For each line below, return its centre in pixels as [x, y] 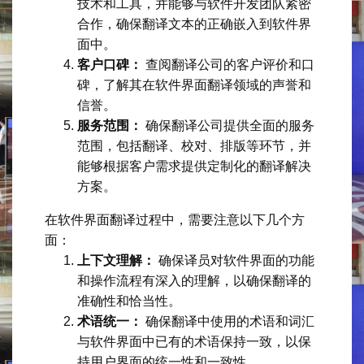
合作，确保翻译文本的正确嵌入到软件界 [194, 24]
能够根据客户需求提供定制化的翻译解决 [194, 166]
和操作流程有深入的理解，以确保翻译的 [194, 280]
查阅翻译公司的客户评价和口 [228, 64]
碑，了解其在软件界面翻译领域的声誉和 [194, 84]
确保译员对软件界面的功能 [235, 260]
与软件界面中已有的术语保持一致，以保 [194, 341]
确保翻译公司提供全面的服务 [228, 125]
